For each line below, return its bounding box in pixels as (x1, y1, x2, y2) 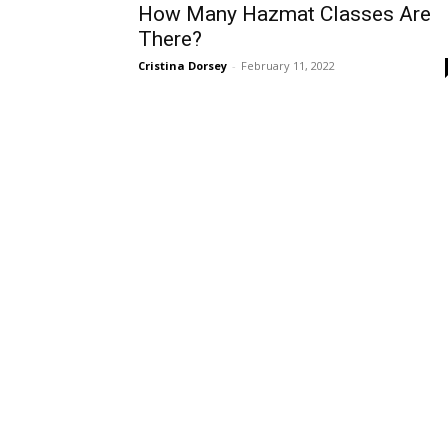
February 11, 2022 (241, 58, 335, 73)
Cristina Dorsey (138, 58, 227, 73)
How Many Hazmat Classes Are (138, 2, 431, 26)
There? (138, 27, 202, 51)
